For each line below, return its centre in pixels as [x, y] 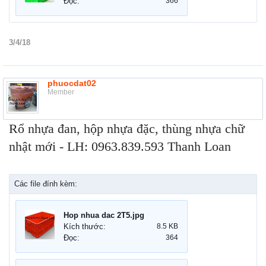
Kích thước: [85, 227]
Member [61, 92]
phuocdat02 [72, 83]
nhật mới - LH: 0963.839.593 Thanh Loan [120, 147]
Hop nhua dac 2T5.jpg [104, 216]
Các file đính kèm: [46, 184]
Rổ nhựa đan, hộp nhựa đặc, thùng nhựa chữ [127, 129]
